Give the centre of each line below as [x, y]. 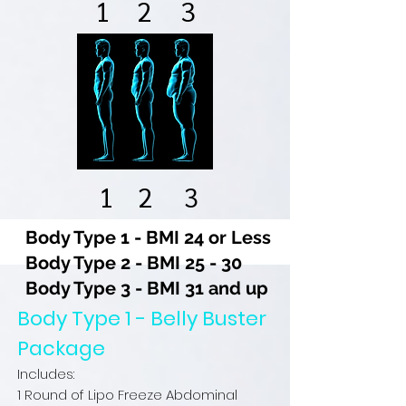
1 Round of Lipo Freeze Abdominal [127, 395]
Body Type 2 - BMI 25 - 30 [134, 263]
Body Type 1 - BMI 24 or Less [148, 237]
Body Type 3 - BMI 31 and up [147, 288]
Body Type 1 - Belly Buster [142, 319]
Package [61, 348]
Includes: [46, 374]
